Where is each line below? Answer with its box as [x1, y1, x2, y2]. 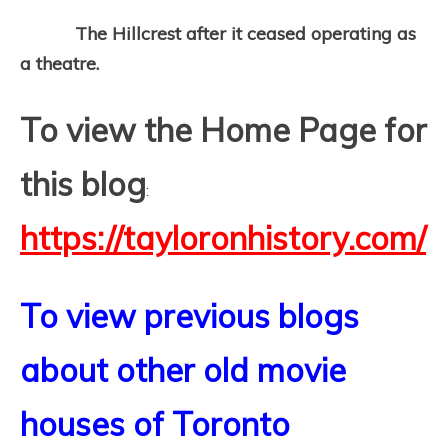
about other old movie [20, 350, 346, 390]
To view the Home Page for [20, 110, 427, 150]
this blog [20, 164, 146, 204]
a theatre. [20, 52, 99, 75]
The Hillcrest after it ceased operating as [20, 22, 416, 45]
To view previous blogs [20, 296, 359, 336]
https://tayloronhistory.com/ [20, 218, 426, 258]
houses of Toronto [20, 404, 290, 444]
